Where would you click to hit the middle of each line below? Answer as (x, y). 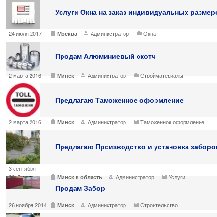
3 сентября (22, 168)
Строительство (159, 205)
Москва (67, 34)
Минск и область (80, 177)
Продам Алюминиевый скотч (105, 56)
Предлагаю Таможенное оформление (119, 100)
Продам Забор (80, 188)
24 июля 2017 (25, 33)
